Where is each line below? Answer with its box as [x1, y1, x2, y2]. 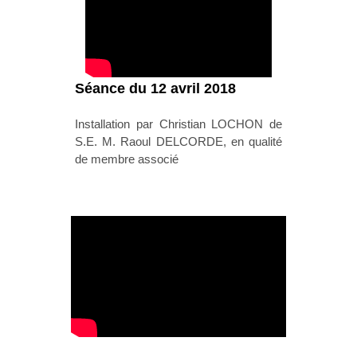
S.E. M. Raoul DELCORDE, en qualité [75, 135, 282, 148]
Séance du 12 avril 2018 [75, 80, 236, 96]
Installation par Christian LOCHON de [75, 117, 282, 131]
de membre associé [75, 152, 178, 166]
